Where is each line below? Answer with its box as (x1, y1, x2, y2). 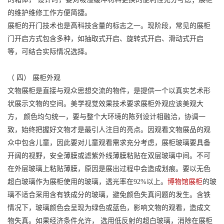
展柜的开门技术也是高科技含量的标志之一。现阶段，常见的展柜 (7, 22, 210, 29)
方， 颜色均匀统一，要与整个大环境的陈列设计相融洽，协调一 (7, 113, 205, 120)
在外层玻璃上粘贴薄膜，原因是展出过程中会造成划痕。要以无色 (7, 165, 210, 172)
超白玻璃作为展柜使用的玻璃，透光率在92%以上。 (7, 178, 167, 185)
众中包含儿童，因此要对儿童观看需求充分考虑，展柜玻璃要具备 (7, 139, 210, 146)
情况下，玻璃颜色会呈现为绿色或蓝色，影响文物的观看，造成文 (7, 204, 210, 211)
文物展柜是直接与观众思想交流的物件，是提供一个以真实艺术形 (7, 87, 210, 94)
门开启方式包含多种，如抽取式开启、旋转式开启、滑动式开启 (7, 35, 203, 42)
